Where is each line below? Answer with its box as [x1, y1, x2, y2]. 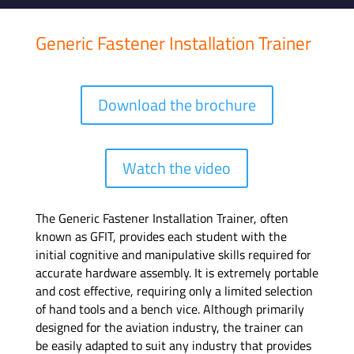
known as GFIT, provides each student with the [35, 227, 287, 246]
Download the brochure [97, 92, 256, 117]
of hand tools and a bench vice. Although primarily [35, 299, 304, 318]
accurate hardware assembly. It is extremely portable [35, 263, 318, 282]
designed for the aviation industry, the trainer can [35, 318, 303, 337]
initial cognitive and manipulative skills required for [35, 245, 311, 264]
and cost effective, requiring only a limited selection [35, 281, 313, 300]
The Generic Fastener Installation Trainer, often [35, 209, 288, 228]
